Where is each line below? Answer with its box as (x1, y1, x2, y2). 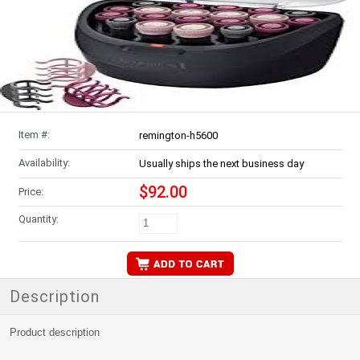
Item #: (18, 129, 50, 141)
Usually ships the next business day (138, 157, 304, 170)
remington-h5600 (138, 129, 218, 141)
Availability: (18, 157, 70, 169)
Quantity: (18, 213, 59, 225)
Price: (18, 186, 43, 198)
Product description (10, 326, 100, 338)
